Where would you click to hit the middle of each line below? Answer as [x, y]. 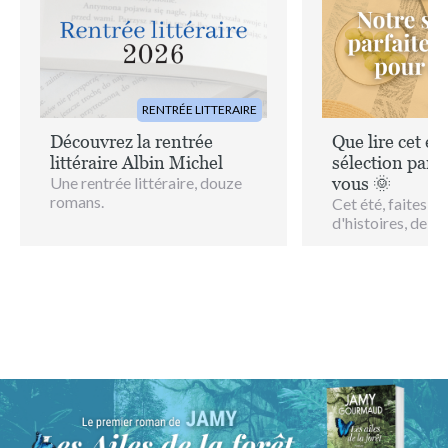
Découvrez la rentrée [131, 189]
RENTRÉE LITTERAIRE [199, 156]
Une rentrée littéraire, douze [146, 230]
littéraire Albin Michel [136, 210]
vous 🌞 [361, 231]
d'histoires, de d [385, 270]
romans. [77, 249]
